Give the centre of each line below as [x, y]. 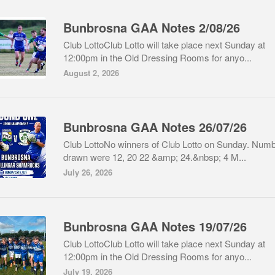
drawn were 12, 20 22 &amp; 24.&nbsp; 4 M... [155, 157]
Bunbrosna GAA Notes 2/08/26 [152, 27]
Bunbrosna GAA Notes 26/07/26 [155, 127]
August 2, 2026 [91, 73]
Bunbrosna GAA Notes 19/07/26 [155, 226]
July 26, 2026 [88, 172]
